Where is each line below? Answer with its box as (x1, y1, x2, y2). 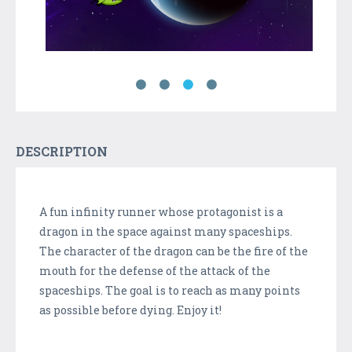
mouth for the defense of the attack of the (39, 262, 270, 278)
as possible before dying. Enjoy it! (39, 302, 222, 317)
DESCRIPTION (16, 142, 108, 159)
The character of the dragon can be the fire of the (39, 243, 308, 258)
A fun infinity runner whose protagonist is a (39, 203, 283, 219)
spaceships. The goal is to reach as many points (39, 282, 300, 298)
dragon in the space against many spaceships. (39, 223, 292, 239)
